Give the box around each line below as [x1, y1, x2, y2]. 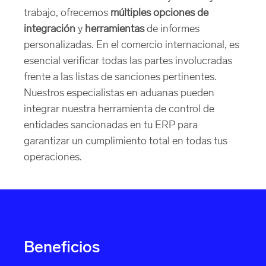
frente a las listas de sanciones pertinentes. [24, 72, 217, 83]
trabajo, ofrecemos [24, 8, 110, 19]
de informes [144, 24, 199, 35]
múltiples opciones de [110, 8, 208, 19]
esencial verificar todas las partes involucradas [24, 56, 232, 67]
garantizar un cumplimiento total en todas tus [24, 136, 227, 147]
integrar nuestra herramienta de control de [24, 104, 214, 115]
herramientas [85, 24, 144, 35]
